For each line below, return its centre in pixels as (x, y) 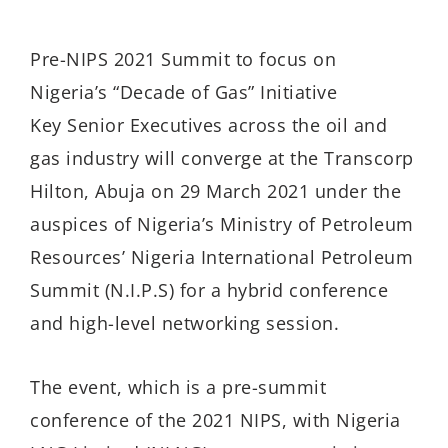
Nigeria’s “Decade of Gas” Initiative (183, 91)
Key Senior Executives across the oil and (208, 124)
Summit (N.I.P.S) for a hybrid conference (209, 289)
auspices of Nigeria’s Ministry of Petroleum (222, 223)
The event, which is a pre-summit (178, 387)
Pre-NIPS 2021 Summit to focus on (183, 58)
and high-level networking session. (184, 322)
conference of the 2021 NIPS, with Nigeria (215, 420)
